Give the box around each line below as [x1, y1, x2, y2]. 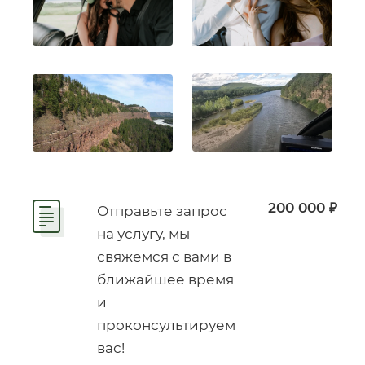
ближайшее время [97, 270, 234, 288]
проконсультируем [97, 316, 235, 333]
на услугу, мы [97, 225, 190, 242]
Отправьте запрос [97, 202, 227, 219]
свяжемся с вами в [97, 248, 231, 265]
